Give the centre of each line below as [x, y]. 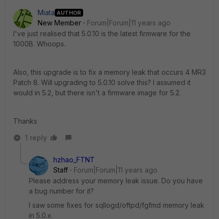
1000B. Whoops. [39, 44]
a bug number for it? [61, 191]
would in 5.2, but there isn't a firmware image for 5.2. [97, 93]
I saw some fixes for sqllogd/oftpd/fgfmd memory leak [117, 205]
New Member [59, 23]
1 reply [36, 138]
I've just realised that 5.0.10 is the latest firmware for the [102, 33]
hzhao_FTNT [74, 160]
